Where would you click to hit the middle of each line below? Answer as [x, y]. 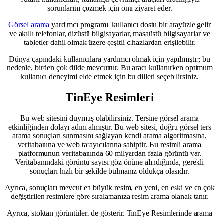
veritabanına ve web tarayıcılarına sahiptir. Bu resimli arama [109, 145]
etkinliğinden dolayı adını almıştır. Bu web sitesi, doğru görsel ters [109, 127]
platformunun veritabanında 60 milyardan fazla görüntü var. [109, 153]
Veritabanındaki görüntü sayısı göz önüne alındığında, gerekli [109, 162]
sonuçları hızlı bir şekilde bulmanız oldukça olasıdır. [109, 171]
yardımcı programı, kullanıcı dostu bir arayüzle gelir [130, 25]
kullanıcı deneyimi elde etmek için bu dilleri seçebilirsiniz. [109, 77]
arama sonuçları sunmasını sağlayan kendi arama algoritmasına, [109, 136]
